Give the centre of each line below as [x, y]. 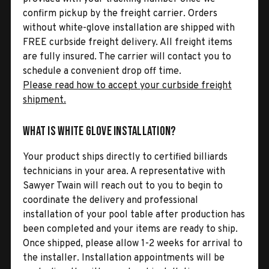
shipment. [44, 100]
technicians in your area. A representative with [124, 171]
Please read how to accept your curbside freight [127, 86]
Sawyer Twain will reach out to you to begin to [123, 186]
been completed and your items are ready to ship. [130, 229]
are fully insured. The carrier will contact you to [127, 57]
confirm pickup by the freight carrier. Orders [120, 14]
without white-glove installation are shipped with [129, 28]
